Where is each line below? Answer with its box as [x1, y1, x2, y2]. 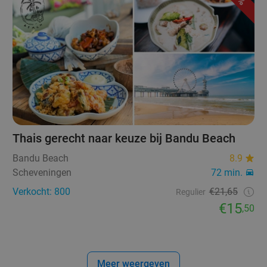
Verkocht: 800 [13, 186, 71, 198]
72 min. [210, 167, 243, 179]
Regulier [175, 187, 206, 197]
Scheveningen [13, 167, 72, 179]
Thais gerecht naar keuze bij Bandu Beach [13, 131, 236, 146]
